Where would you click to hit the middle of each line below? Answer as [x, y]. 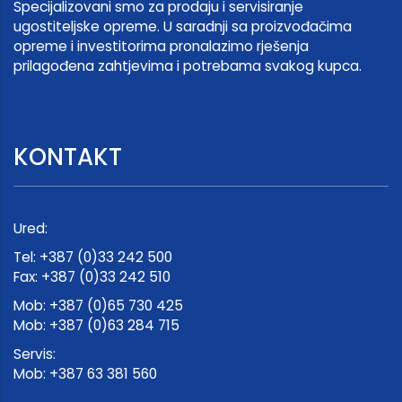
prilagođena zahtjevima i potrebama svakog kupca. [188, 66]
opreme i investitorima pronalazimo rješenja [161, 46]
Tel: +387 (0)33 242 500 [93, 257]
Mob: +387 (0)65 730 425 [98, 305]
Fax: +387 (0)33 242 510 [92, 276]
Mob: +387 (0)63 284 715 [96, 325]
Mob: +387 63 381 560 [85, 373]
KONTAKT [68, 157]
